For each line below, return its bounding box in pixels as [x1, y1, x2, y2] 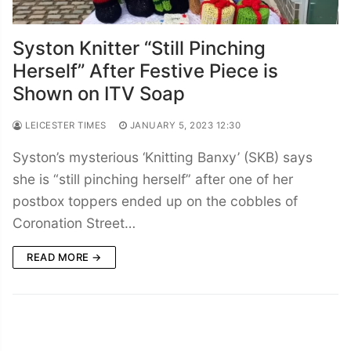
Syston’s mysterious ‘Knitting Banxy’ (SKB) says [13, 148, 313, 165]
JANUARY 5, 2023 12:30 [129, 119, 241, 131]
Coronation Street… [13, 214, 136, 231]
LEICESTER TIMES [22, 119, 107, 131]
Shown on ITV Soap [13, 81, 185, 105]
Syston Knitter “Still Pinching [13, 36, 266, 60]
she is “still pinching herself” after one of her [13, 170, 293, 187]
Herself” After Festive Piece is [13, 59, 278, 82]
